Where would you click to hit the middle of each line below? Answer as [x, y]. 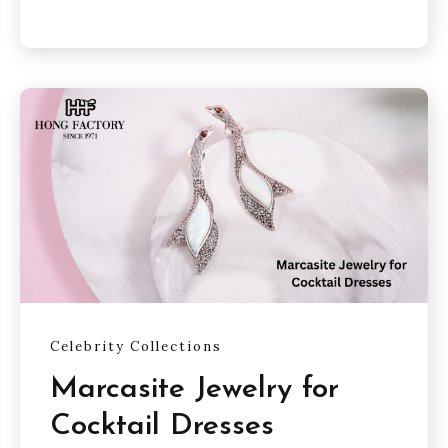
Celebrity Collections [136, 346]
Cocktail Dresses [162, 427]
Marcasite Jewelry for [194, 390]
